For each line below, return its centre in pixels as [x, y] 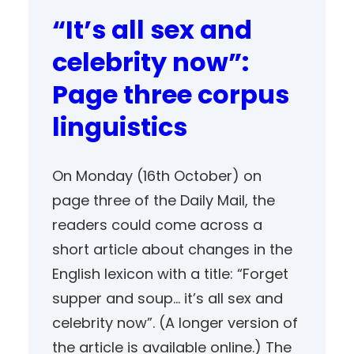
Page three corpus [171, 94]
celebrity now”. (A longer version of [175, 323]
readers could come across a [157, 225]
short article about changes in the [172, 250]
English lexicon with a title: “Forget [170, 274]
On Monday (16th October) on [157, 176]
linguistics [120, 126]
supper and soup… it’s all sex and [168, 299]
